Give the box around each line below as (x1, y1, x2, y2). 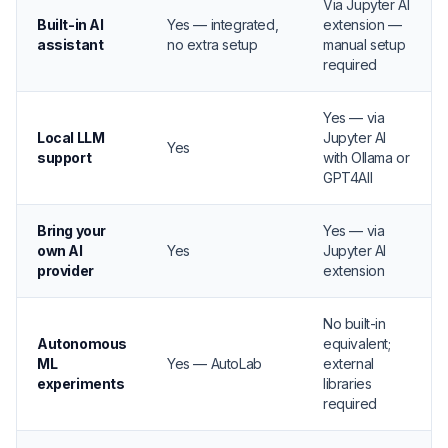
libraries (323, 375, 372, 392)
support (37, 149, 92, 166)
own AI (37, 242, 83, 259)
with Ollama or (323, 149, 410, 166)
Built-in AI (37, 16, 104, 33)
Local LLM (37, 129, 105, 146)
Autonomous (37, 335, 127, 352)
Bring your (37, 222, 106, 239)
